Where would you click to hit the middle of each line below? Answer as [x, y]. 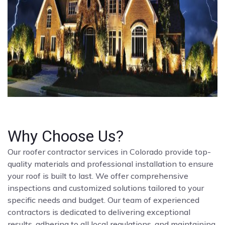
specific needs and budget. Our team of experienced [103, 200]
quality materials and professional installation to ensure [110, 163]
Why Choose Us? [66, 136]
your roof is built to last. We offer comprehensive [98, 176]
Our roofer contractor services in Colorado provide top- [109, 151]
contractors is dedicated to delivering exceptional [99, 212]
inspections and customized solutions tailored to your [106, 188]
